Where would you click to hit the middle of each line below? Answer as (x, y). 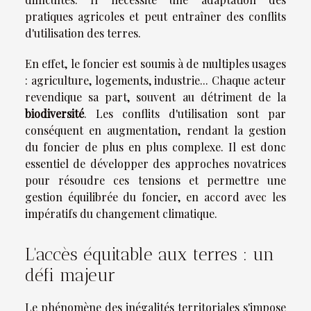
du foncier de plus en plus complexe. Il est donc (155, 146)
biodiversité (54, 113)
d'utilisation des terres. (83, 33)
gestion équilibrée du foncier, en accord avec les (155, 196)
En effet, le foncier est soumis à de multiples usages (155, 63)
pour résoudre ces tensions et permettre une (155, 180)
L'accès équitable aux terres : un (150, 254)
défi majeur (70, 275)
